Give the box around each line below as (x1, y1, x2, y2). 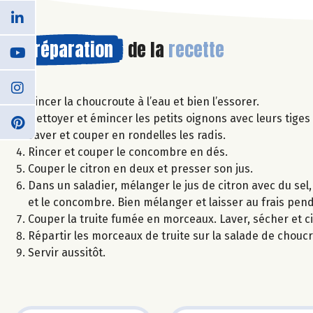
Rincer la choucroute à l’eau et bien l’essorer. (28, 94, 259, 108)
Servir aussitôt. (28, 245, 105, 259)
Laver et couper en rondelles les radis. (28, 128, 226, 142)
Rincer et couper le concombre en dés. (28, 145, 228, 159)
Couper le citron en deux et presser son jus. (28, 161, 253, 175)
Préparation (24, 35, 113, 64)
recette (168, 35, 224, 64)
